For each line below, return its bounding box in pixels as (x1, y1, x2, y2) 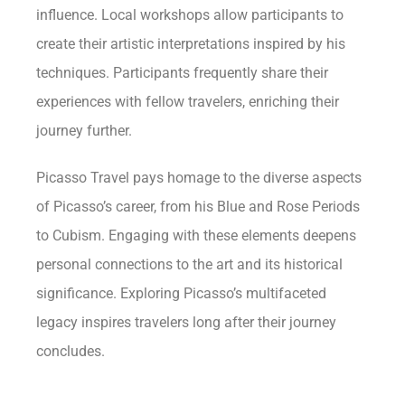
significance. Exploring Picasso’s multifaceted (36, 284, 327, 302)
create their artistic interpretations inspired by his (36, 34, 346, 52)
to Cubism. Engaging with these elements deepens (36, 226, 357, 244)
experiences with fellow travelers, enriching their (36, 92, 340, 110)
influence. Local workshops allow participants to (36, 5, 344, 24)
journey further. (36, 121, 133, 139)
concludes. (36, 342, 106, 360)
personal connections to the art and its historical (36, 255, 344, 273)
